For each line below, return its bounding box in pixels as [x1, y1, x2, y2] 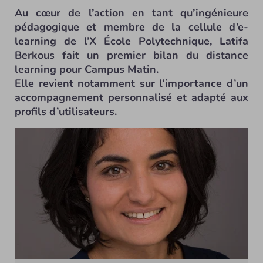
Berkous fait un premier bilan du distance [15, 48, 248, 62]
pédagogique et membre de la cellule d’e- [15, 20, 248, 34]
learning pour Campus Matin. [15, 62, 159, 76]
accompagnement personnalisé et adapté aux [15, 90, 248, 104]
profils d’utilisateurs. [15, 104, 117, 119]
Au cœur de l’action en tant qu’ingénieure [15, 6, 248, 20]
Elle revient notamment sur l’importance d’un [15, 76, 248, 90]
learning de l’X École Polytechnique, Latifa [15, 34, 248, 48]
